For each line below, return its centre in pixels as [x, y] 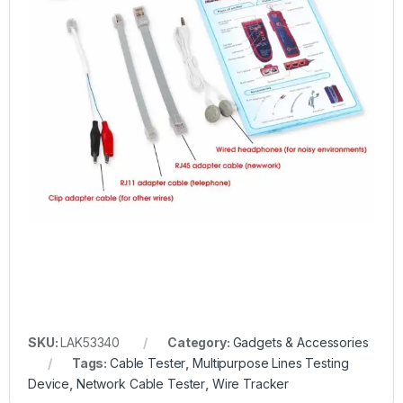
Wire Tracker [251, 384]
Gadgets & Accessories [300, 343]
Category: [200, 343]
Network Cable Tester [141, 384]
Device [49, 384]
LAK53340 [90, 343]
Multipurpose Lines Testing [271, 363]
